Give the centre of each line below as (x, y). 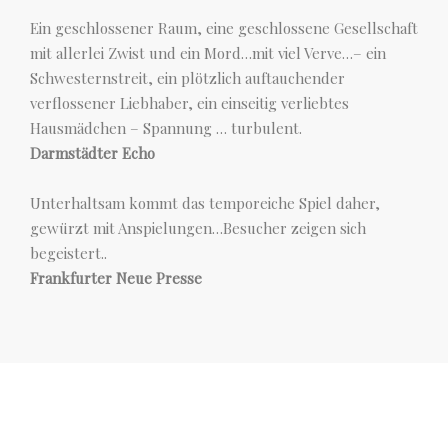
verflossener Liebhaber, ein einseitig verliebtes (189, 103)
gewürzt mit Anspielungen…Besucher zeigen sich (198, 228)
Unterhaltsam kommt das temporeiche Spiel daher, (205, 203)
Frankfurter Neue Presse (116, 278)
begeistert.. (68, 253)
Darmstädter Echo (92, 153)
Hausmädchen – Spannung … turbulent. (166, 128)
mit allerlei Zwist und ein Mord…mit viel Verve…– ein (208, 53)
